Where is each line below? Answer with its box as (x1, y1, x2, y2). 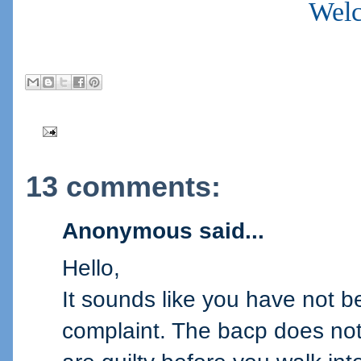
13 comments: (26, 171, 221, 204)
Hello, (62, 255, 120, 281)
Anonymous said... (62, 218, 264, 244)
